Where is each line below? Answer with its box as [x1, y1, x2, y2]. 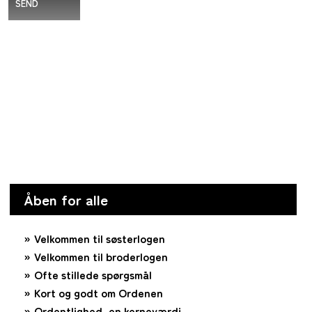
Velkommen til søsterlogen [34, 230, 165, 247]
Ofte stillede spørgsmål [34, 266, 152, 283]
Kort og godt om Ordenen [34, 284, 163, 302]
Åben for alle [24, 189, 108, 210]
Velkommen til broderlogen [34, 248, 168, 265]
